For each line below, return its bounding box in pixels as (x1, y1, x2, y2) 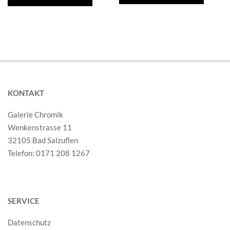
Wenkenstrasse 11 (8, 123, 72, 132)
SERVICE (8, 196, 40, 206)
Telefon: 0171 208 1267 (8, 148, 90, 158)
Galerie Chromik (8, 110, 63, 120)
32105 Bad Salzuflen (8, 136, 78, 145)
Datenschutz (8, 218, 51, 227)
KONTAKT (8, 88, 44, 98)
